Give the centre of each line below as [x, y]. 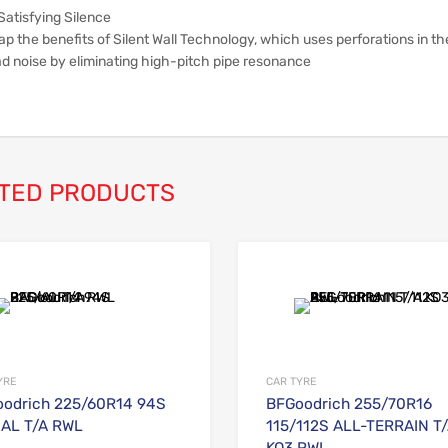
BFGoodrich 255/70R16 [348, 404]
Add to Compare [232, 312]
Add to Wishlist [252, 279]
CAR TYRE [290, 382]
